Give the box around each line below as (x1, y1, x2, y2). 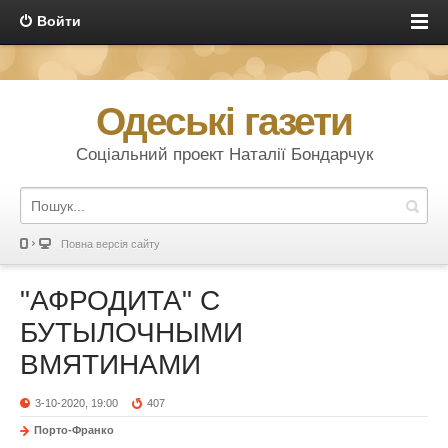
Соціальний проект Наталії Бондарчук (75, 145, 373, 164)
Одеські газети (96, 100, 352, 143)
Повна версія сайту (61, 238, 160, 250)
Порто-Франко (34, 424, 114, 436)
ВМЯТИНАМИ (20, 349, 201, 380)
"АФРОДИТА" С (20, 285, 220, 316)
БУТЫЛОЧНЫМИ (20, 317, 243, 348)
